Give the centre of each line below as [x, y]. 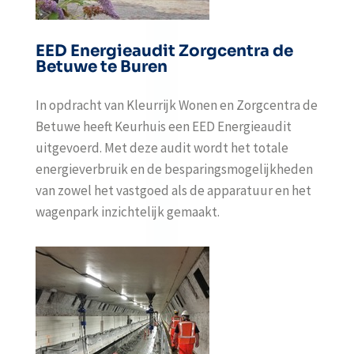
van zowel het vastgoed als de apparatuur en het [173, 190]
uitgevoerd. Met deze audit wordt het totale [162, 148]
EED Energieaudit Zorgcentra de [164, 51]
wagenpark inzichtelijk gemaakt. [127, 212]
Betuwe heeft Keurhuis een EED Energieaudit [163, 126]
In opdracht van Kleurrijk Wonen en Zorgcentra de [176, 105]
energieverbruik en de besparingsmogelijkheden [174, 169]
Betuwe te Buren [101, 67]
